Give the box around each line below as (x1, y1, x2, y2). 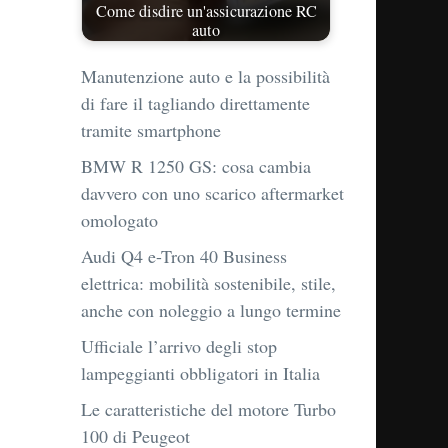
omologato (81, 208, 158, 233)
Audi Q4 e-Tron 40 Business (81, 244, 287, 269)
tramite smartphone (81, 118, 221, 143)
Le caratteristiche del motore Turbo (81, 397, 336, 422)
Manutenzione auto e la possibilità (81, 64, 330, 89)
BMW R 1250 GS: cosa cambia (81, 154, 311, 179)
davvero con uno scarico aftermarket (81, 181, 344, 206)
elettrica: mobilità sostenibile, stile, (81, 271, 336, 296)
